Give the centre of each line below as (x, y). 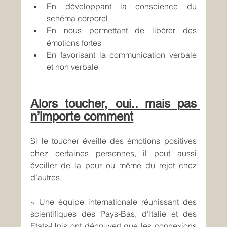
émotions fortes (74, 43)
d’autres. (46, 178)
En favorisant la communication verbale (122, 55)
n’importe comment (82, 117)
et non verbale (73, 67)
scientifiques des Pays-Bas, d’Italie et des (113, 214)
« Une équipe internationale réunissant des (113, 202)
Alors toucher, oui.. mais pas (113, 104)
